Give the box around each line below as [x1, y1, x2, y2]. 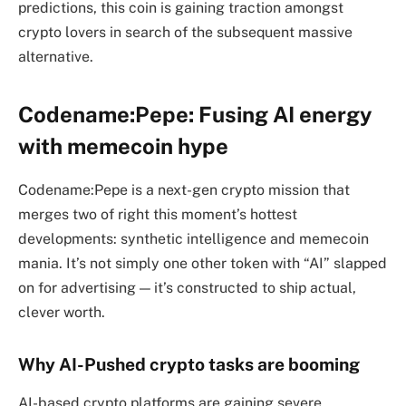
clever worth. [18, 304, 105, 322]
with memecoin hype [18, 132, 228, 159]
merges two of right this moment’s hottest [18, 206, 297, 224]
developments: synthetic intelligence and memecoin [18, 230, 369, 248]
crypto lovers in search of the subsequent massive [18, 24, 353, 42]
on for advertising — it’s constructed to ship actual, [18, 279, 356, 297]
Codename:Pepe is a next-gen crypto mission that [18, 181, 350, 199]
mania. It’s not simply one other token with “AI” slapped [18, 255, 387, 273]
